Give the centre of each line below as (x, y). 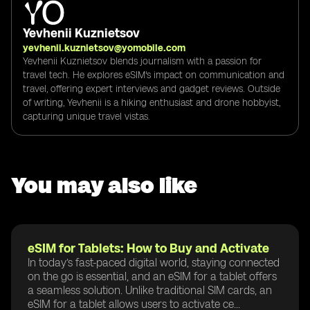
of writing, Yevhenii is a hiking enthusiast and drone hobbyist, (152, 102)
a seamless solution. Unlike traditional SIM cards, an (150, 290)
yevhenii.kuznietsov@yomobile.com (104, 48)
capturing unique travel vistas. (86, 116)
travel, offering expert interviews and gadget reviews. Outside (152, 89)
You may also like (104, 185)
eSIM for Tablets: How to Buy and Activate (148, 248)
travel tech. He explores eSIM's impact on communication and (154, 75)
